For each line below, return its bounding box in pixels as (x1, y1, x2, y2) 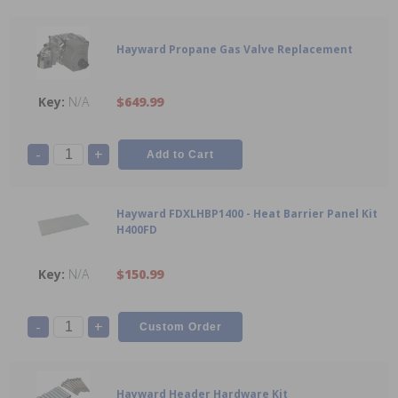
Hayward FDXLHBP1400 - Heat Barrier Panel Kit (116, 206, 378, 222)
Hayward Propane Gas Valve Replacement (116, 42, 353, 58)
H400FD (116, 222, 157, 238)
